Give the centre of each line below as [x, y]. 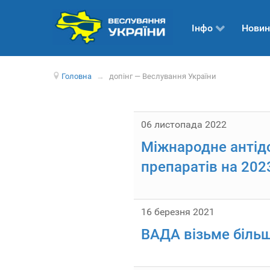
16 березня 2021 [178, 212]
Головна [77, 76]
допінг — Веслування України [163, 76]
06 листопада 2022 [184, 124]
